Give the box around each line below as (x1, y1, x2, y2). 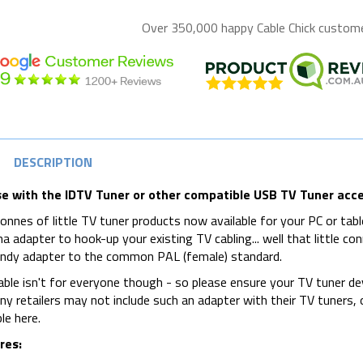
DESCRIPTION (13, 152, 92, 172)
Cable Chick (256, 17, 315, 37)
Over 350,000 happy (141, 17, 257, 37)
